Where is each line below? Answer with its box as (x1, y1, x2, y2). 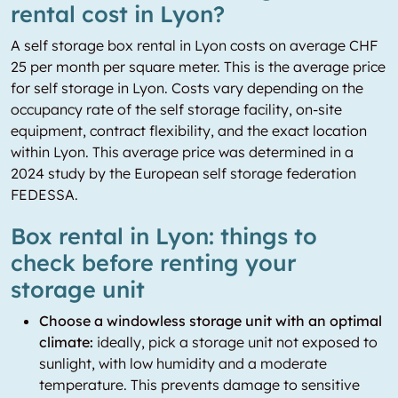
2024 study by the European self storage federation (11, 164, 356, 182)
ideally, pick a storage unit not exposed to (93, 333, 378, 351)
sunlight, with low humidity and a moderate (39, 354, 327, 372)
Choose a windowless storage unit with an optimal (39, 312, 382, 330)
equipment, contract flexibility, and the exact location (11, 122, 367, 139)
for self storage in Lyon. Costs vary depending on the (11, 79, 363, 97)
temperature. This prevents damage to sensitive (39, 376, 360, 394)
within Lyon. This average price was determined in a (11, 143, 354, 161)
